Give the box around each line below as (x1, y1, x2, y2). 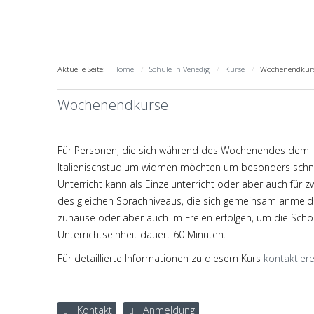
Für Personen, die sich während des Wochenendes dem (57, 144, 309, 158)
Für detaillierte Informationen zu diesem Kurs (57, 252, 264, 266)
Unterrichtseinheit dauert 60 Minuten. (57, 228, 226, 242)
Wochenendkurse (57, 95, 168, 115)
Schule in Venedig (149, 64, 210, 75)
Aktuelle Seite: (57, 64, 109, 75)
